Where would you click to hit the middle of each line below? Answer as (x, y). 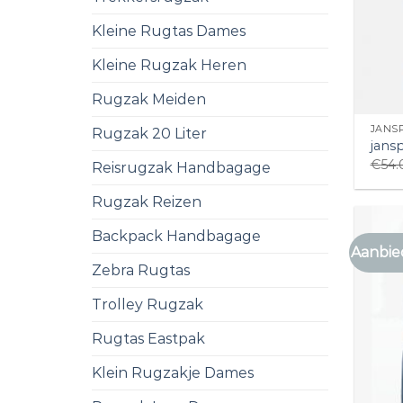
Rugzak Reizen (147, 201)
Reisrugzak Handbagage (181, 167)
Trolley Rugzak (148, 304)
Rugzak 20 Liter (149, 133)
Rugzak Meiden (149, 99)
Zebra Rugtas (141, 270)
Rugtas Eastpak (148, 338)
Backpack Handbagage (176, 236)
